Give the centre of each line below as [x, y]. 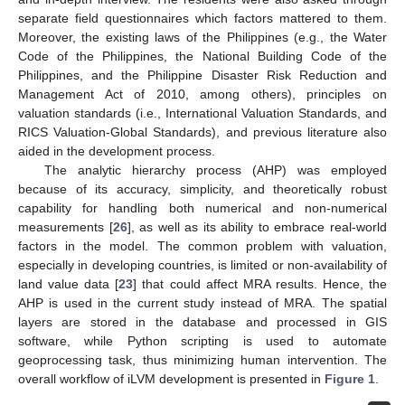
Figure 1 [350, 378]
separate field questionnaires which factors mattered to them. [202, 18]
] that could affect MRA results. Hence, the [260, 283]
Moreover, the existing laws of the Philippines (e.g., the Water [202, 37]
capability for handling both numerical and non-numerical [202, 207]
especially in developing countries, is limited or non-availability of [202, 264]
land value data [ [69, 283]
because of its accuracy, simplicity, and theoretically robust [202, 188]
